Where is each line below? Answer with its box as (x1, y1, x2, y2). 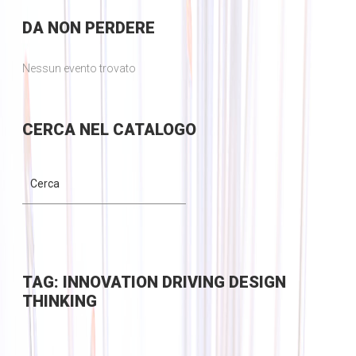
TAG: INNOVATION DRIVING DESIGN (21, 273, 286, 292)
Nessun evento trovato (21, 62, 136, 75)
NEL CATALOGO (75, 120, 196, 140)
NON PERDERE (43, 18, 155, 38)
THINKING (21, 292, 97, 311)
